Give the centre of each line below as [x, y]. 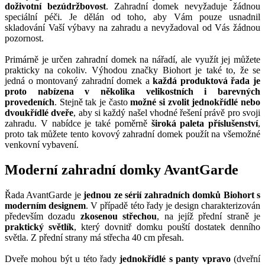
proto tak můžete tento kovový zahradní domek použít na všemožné [132, 134]
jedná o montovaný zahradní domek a [79, 80]
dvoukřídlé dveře [39, 112]
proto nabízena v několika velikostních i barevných [132, 91]
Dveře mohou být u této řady [62, 258]
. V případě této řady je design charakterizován [173, 205]
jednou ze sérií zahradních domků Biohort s [172, 195]
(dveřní [247, 258]
